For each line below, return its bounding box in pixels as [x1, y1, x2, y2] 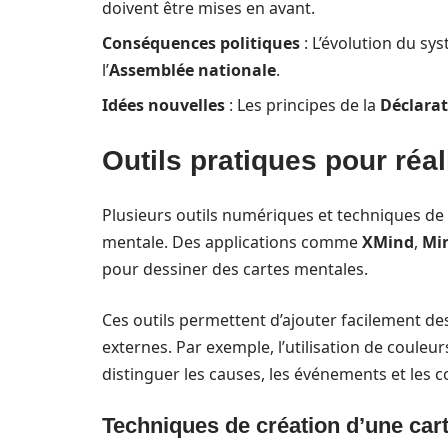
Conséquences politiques [102, 32, 300, 54]
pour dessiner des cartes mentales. [102, 258, 368, 280]
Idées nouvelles [102, 94, 225, 116]
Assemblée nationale [109, 59, 276, 81]
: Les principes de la [225, 94, 380, 116]
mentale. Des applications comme [102, 231, 362, 253]
